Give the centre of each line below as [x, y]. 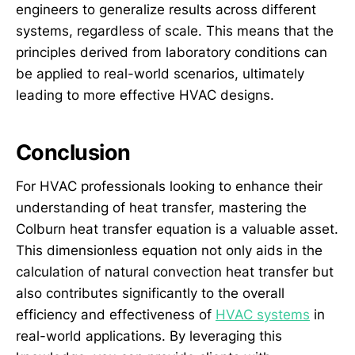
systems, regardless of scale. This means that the [175, 31]
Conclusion [73, 153]
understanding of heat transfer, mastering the [161, 207]
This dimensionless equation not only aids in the [169, 250]
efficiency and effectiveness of [116, 314]
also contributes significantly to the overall [150, 293]
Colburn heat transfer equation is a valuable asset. [177, 229]
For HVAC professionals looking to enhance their [169, 186]
